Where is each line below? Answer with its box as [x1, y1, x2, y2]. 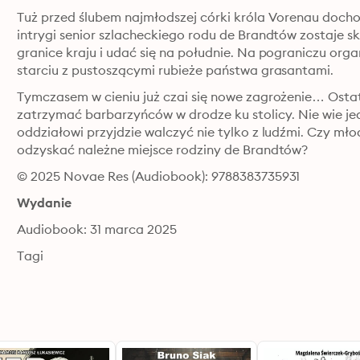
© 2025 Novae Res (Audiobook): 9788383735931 [17, 168, 301, 184]
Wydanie [17, 194, 72, 211]
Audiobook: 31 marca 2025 [17, 221, 177, 237]
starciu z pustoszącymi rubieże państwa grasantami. [17, 62, 334, 78]
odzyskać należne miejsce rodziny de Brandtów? [17, 141, 309, 157]
